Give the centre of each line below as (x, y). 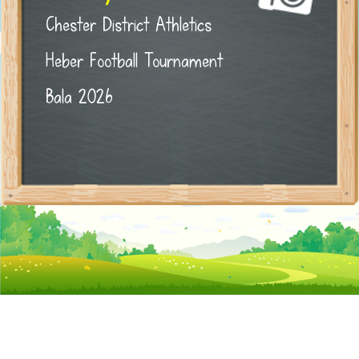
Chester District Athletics (128, 25)
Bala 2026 (79, 97)
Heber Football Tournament (134, 61)
